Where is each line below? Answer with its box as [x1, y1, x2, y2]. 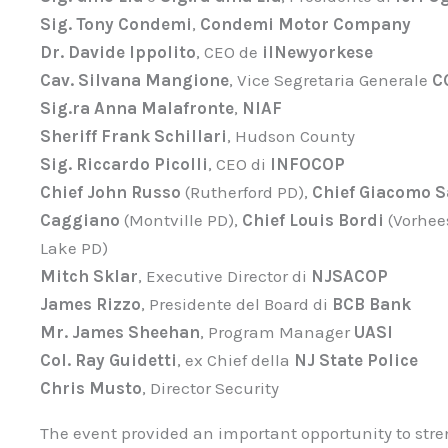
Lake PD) [40, 237, 108, 258]
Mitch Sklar [40, 265, 138, 286]
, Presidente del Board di [141, 293, 332, 314]
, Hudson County [227, 125, 355, 146]
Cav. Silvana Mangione [40, 69, 229, 90]
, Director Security [142, 377, 279, 398]
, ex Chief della [177, 349, 294, 370]
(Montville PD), [120, 209, 242, 230]
